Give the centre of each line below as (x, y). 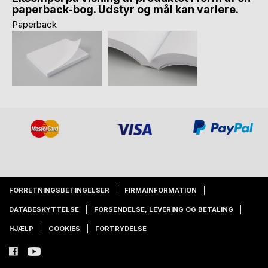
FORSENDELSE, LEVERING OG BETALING (164, 210)
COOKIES (64, 229)
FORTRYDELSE (121, 229)
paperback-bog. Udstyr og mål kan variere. (125, 9)
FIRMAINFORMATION (161, 191)
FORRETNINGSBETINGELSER (59, 191)
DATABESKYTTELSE (44, 210)
